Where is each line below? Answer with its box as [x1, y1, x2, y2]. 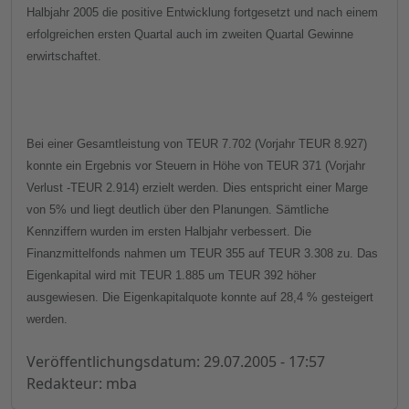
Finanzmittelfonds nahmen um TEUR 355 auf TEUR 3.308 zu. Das [26, 246, 378, 261]
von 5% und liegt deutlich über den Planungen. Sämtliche [26, 203, 329, 217]
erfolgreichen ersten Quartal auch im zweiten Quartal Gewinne [26, 27, 353, 42]
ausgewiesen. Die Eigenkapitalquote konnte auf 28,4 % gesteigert [26, 290, 373, 305]
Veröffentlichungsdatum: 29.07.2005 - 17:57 [26, 351, 325, 372]
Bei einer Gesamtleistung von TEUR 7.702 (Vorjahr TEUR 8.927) [26, 137, 367, 152]
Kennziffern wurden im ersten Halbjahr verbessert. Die [26, 225, 311, 239]
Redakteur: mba [26, 373, 137, 394]
